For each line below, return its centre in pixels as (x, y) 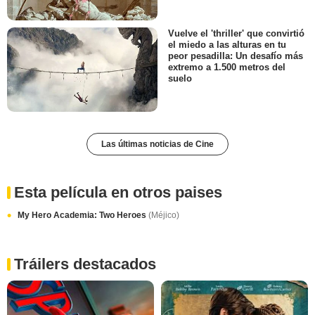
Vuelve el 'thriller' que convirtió (236, 33)
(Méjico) (164, 215)
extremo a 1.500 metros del (227, 67)
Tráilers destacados (85, 264)
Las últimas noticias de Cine (157, 144)
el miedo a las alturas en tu (227, 44)
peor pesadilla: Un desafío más (236, 56)
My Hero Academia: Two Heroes (83, 215)
